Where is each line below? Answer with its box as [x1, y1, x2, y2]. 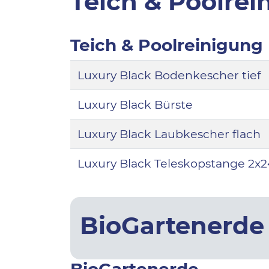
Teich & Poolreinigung [70, 35, 263, 56]
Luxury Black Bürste [77, 97, 193, 112]
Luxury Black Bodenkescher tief [77, 68, 261, 83]
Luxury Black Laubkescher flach [77, 127, 261, 142]
